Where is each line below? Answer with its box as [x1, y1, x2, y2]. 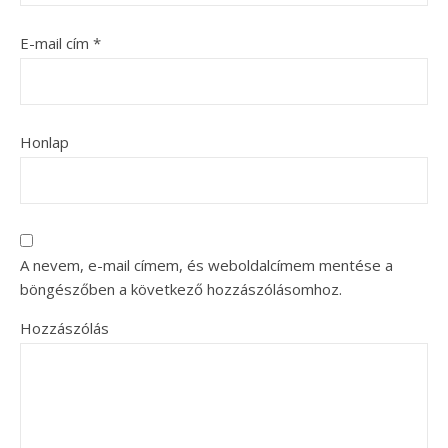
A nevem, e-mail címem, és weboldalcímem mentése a [20, 254, 393, 275]
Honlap [20, 131, 69, 152]
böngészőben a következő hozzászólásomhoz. [20, 278, 342, 299]
